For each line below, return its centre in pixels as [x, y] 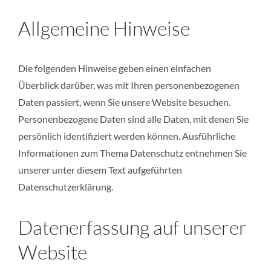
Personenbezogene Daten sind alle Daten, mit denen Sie [133, 119]
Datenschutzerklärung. [66, 187]
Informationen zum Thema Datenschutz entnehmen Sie [132, 153]
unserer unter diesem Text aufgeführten [100, 170]
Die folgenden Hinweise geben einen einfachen [115, 68]
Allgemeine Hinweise [104, 28]
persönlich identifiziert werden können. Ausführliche [127, 136]
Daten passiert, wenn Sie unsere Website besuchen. [124, 102]
